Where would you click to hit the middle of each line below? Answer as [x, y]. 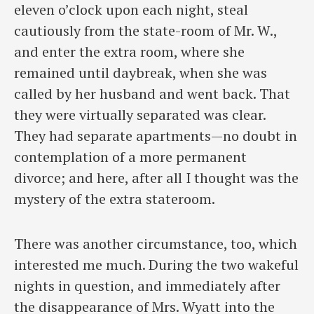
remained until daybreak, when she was [141, 72]
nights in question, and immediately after [147, 286]
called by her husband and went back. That [152, 93]
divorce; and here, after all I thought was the [156, 177]
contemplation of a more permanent [130, 156]
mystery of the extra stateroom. [115, 198]
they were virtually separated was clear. [140, 114]
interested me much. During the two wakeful [156, 265]
